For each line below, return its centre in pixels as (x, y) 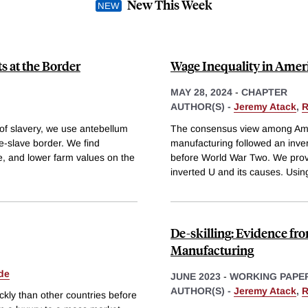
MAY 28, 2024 (201, 92)
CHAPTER (264, 92)
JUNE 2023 (196, 276)
